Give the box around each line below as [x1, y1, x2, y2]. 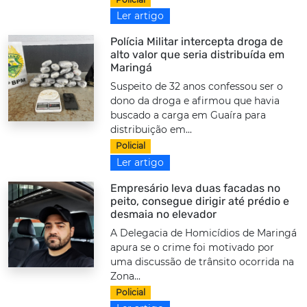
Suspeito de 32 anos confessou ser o [110, 80, 284, 93]
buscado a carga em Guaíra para [110, 109, 267, 122]
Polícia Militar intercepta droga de [110, 35, 284, 49]
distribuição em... [110, 123, 193, 136]
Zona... [110, 269, 141, 282]
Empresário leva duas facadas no [110, 181, 281, 195]
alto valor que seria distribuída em [110, 48, 285, 62]
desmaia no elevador [110, 207, 217, 221]
